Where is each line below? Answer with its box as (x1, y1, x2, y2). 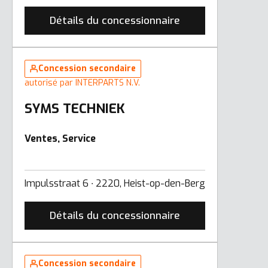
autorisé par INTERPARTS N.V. (25, 77, 140, 89)
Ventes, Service (25, 132, 96, 145)
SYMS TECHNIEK (25, 99, 125, 117)
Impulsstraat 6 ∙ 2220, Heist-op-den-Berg (25, 176, 205, 190)
